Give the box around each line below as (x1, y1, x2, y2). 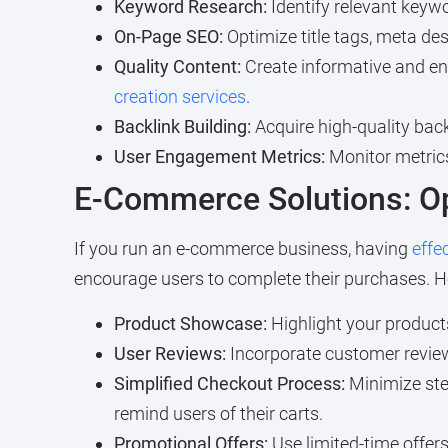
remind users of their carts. (113, 402, 323, 424)
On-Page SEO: (113, 26, 223, 48)
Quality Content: (113, 56, 241, 78)
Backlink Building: (113, 116, 251, 138)
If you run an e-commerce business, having (73, 238, 412, 260)
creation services (113, 86, 246, 108)
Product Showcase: (113, 312, 267, 334)
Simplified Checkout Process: (113, 372, 345, 394)
